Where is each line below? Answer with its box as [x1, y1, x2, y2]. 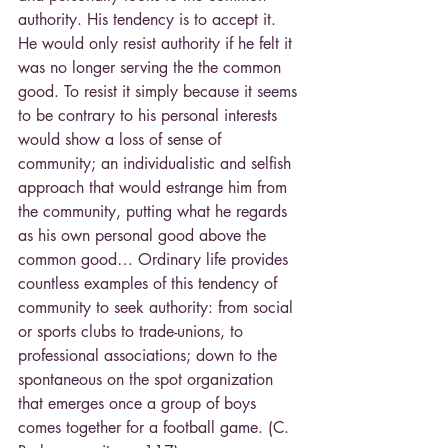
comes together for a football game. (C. [18, 417, 294, 439]
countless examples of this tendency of [18, 273, 282, 295]
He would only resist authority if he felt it [18, 33, 297, 55]
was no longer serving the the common [18, 57, 286, 79]
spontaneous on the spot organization [18, 369, 278, 391]
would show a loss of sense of [18, 129, 226, 151]
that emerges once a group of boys [18, 393, 261, 415]
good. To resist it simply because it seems [18, 81, 302, 103]
